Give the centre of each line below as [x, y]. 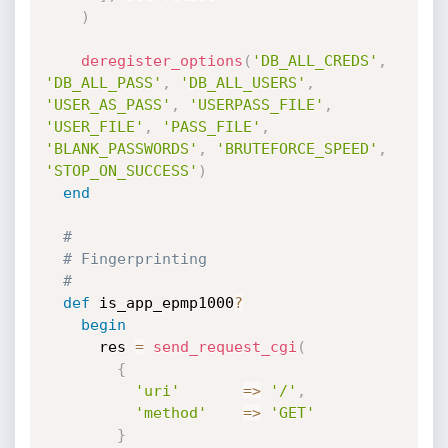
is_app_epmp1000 [161, 303]
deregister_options [161, 61]
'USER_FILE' [94, 127]
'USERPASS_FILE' [256, 105]
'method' [170, 413]
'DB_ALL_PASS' [103, 83]
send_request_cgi [224, 347]
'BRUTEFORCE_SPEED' [296, 149]
